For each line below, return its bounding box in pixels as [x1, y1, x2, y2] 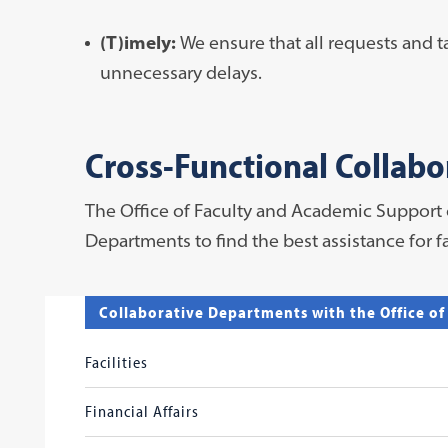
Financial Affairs [84, 400, 199, 421]
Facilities [84, 351, 148, 372]
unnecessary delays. [99, 60, 262, 84]
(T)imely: [99, 30, 180, 54]
